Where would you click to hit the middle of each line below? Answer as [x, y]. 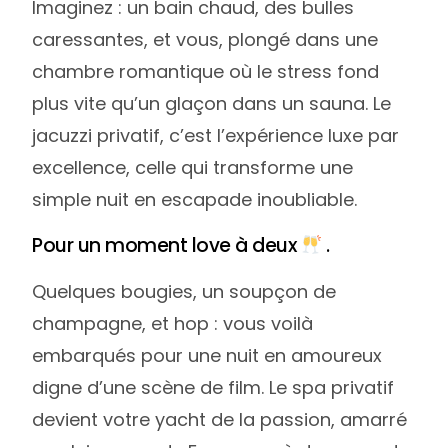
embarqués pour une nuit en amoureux [207, 356]
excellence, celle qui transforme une [193, 168]
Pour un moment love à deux [166, 246]
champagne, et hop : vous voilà [173, 324]
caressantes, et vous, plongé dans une [205, 40]
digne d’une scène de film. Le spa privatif [213, 388]
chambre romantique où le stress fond [206, 72]
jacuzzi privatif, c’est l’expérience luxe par [216, 136]
